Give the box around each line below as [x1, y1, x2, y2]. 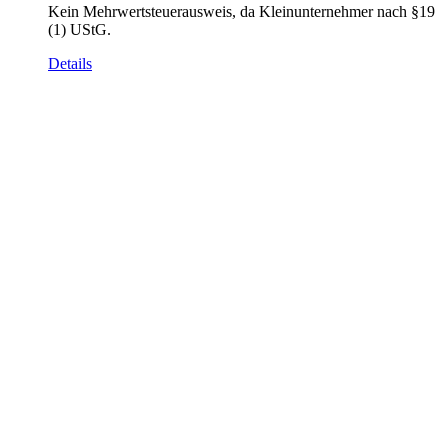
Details [48, 54, 92, 72]
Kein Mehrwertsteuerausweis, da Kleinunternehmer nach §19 [48, 2, 435, 20]
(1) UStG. [48, 20, 111, 38]
